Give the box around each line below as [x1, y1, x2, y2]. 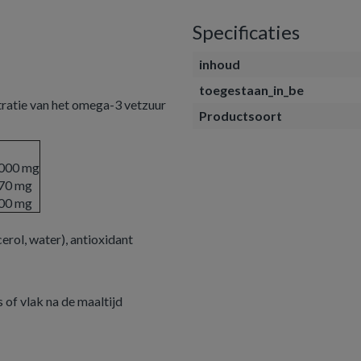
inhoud [199, 56, 240, 72]
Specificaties [193, 20, 300, 44]
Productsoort [199, 108, 282, 123]
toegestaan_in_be [199, 82, 304, 98]
